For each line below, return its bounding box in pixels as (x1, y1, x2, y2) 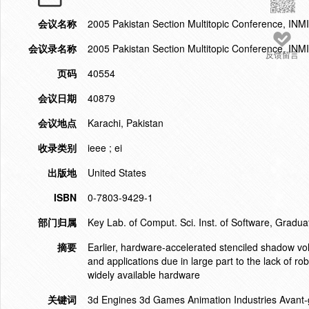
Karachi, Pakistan (88, 116, 163, 130)
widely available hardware (88, 268, 200, 281)
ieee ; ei (88, 141, 122, 154)
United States (88, 166, 146, 179)
